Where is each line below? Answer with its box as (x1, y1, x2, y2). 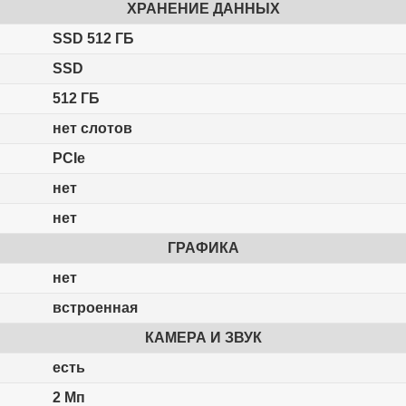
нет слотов (52, 121, 132, 137)
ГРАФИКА (167, 240, 239, 256)
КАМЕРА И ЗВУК (144, 330, 262, 346)
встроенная (52, 300, 138, 316)
